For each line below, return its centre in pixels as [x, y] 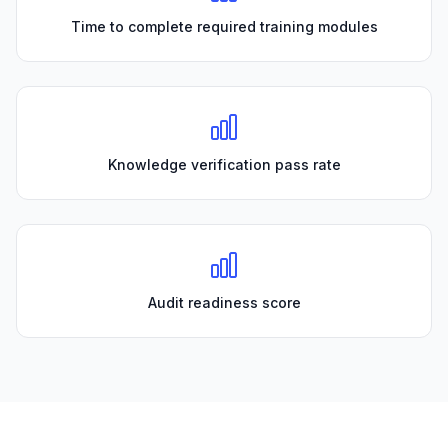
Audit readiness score [224, 303]
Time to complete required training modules [224, 27]
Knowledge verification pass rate [224, 165]
